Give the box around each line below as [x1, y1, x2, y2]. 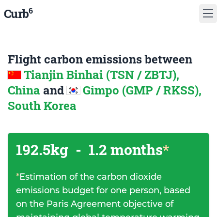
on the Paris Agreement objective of [16, 199, 173, 209]
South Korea [8, 98, 77, 113]
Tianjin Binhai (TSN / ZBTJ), [24, 67, 179, 82]
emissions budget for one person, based [16, 185, 190, 196]
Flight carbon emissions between [8, 51, 192, 67]
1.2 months [85, 140, 163, 159]
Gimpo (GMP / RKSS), [83, 82, 201, 98]
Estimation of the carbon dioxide [19, 171, 162, 182]
